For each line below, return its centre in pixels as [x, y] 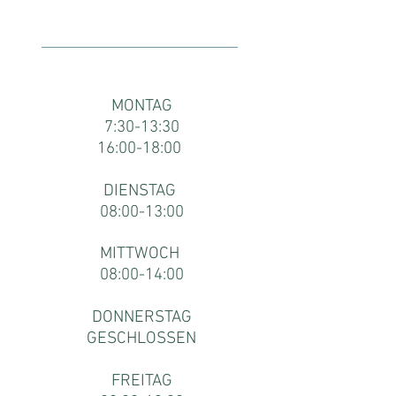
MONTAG [141, 107]
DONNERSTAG [141, 318]
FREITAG [141, 381]
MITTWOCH [141, 254]
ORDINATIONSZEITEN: [141, 71]
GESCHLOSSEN [141, 339]
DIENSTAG [141, 191]
